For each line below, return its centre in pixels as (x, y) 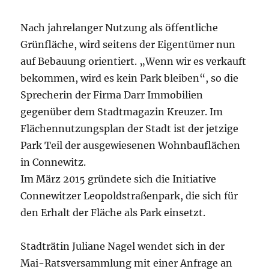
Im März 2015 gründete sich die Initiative (119, 179)
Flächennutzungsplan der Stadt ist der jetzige (130, 128)
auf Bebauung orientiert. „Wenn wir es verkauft (134, 61)
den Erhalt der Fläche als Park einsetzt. (113, 212)
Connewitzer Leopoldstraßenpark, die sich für (129, 195)
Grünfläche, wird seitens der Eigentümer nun (128, 44)
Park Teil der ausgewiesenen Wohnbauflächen (131, 145)
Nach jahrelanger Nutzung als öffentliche (119, 27)
